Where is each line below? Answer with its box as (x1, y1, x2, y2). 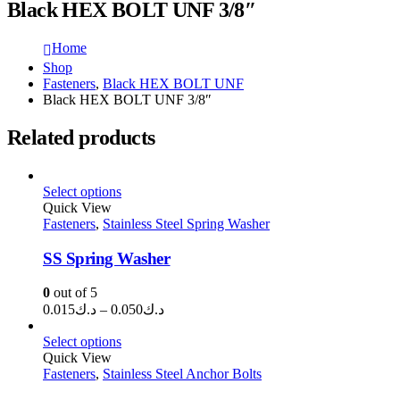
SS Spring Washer (43, 248, 171, 268)
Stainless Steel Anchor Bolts (103, 366, 262, 382)
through (163, 349, 207, 365)
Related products (7, 125, 155, 149)
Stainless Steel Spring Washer (103, 215, 270, 231)
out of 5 (50, 285, 97, 301)
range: (163, 316, 198, 332)
